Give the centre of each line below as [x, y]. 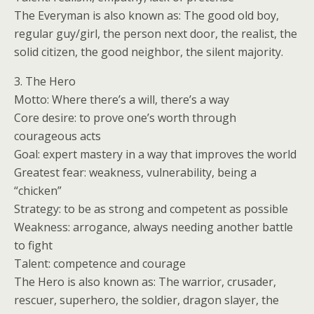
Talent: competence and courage [100, 264]
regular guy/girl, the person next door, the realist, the [156, 34]
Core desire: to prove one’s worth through [125, 118]
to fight [33, 245]
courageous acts [57, 136]
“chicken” [38, 191]
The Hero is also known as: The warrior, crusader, [145, 282]
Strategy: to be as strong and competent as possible [151, 209]
